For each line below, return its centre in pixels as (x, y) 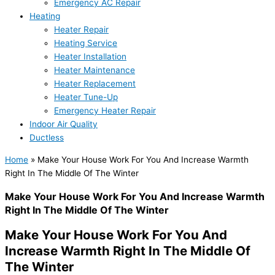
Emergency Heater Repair (105, 111)
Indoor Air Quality (64, 124)
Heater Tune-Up (86, 97)
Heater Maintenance (95, 70)
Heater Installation (90, 57)
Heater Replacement (95, 84)
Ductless (47, 138)
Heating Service (86, 43)
